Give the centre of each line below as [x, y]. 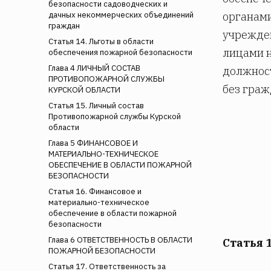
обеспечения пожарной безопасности [120, 52]
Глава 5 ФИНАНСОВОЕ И [93, 143]
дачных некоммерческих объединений [121, 15]
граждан [64, 25]
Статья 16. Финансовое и [95, 191]
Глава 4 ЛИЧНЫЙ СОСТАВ [94, 68]
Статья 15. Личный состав [96, 105]
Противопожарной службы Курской [115, 116]
